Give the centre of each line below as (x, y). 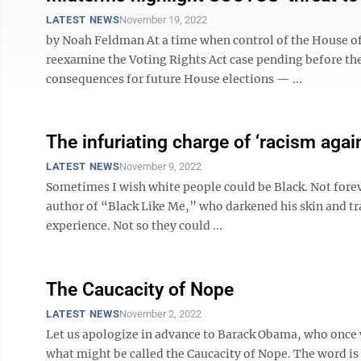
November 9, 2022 (161, 166)
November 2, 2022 (161, 314)
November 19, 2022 (164, 20)
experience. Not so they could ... (134, 226)
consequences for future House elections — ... (174, 79)
